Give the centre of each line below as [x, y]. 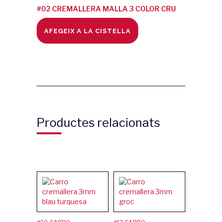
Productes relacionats [98, 123]
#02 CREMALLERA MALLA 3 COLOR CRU [106, 9]
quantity [52, 27]
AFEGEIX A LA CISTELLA [87, 31]
